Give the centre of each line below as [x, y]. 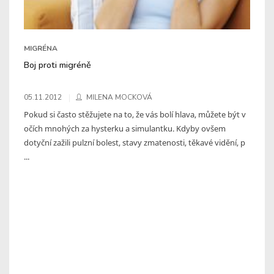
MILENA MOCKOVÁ [119, 97]
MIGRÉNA [41, 48]
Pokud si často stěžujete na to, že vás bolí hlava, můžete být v [135, 114]
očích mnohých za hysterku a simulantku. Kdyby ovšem [125, 128]
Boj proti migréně [57, 65]
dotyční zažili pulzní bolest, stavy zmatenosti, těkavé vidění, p [135, 142]
